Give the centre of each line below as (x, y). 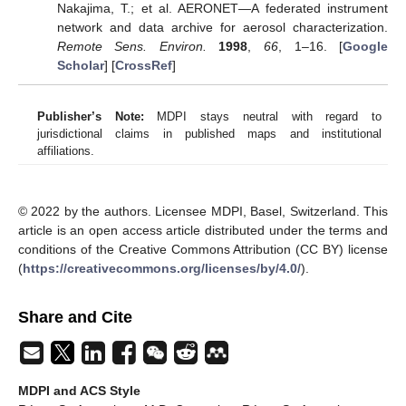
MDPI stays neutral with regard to (263, 117)
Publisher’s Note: (91, 117)
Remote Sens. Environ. (131, 46)
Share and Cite (75, 318)
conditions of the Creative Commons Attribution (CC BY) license (203, 250)
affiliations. (66, 151)
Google (366, 46)
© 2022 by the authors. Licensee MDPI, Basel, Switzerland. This (203, 212)
